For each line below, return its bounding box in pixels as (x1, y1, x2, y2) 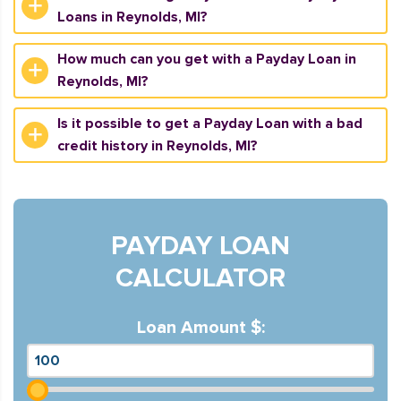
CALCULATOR (115, 261, 286, 294)
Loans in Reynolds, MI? (57, 8, 208, 26)
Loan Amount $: (136, 317, 265, 338)
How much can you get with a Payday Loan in (57, 50, 356, 68)
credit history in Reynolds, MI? (57, 137, 258, 155)
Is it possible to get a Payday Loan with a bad (57, 115, 363, 132)
